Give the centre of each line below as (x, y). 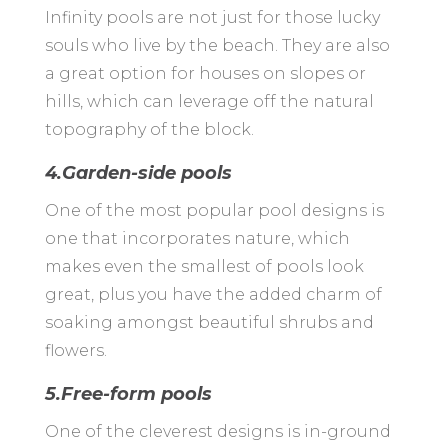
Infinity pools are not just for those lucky (212, 18)
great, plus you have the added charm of (213, 295)
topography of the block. (149, 130)
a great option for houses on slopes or (205, 74)
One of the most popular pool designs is (214, 211)
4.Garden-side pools (138, 173)
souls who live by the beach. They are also (217, 46)
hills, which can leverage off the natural (209, 102)
